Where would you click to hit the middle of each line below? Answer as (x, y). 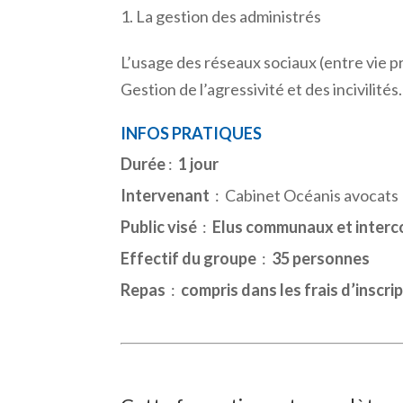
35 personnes (320, 258)
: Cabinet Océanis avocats (306, 195)
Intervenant (167, 195)
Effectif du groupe (189, 258)
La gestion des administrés (229, 16)
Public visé (159, 226)
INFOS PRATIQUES (192, 133)
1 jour (197, 163)
